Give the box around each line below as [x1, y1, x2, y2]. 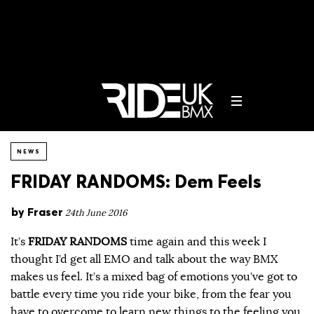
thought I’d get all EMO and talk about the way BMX [11, 252, 278, 266]
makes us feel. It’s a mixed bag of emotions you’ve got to [11, 269, 297, 284]
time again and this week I [127, 234, 266, 249]
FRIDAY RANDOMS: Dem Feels [11, 170, 261, 193]
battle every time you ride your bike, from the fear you [11, 287, 292, 301]
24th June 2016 [65, 207, 127, 219]
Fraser [27, 205, 63, 219]
